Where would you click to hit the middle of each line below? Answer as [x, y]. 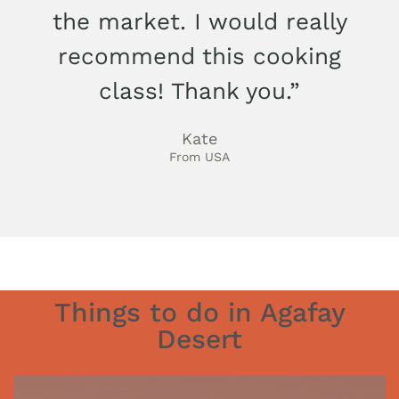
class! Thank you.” [199, 90]
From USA [199, 156]
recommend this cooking [199, 56]
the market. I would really [199, 21]
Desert [199, 338]
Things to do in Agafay [199, 312]
